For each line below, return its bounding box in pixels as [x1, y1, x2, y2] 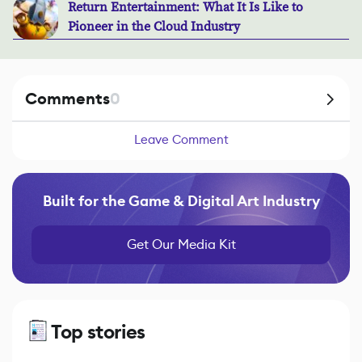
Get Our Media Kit [126, 236, 236, 254]
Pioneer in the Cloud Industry [68, 19, 240, 36]
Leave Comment [133, 132, 229, 148]
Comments [25, 88, 110, 111]
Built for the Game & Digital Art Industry [42, 192, 320, 212]
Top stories [51, 319, 146, 346]
